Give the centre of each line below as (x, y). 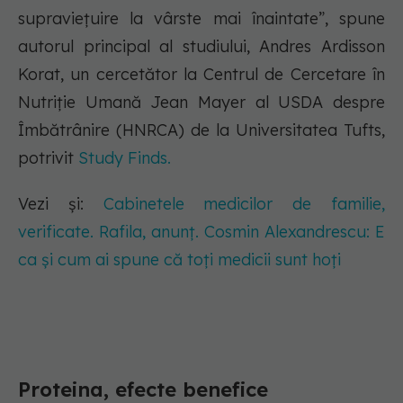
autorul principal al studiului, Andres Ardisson (201, 47)
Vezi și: (61, 204)
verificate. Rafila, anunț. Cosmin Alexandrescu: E (201, 232)
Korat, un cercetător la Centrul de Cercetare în (201, 75)
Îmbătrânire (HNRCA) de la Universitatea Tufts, (201, 130)
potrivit (48, 158)
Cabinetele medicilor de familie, (244, 204)
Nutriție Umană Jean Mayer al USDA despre (201, 103)
